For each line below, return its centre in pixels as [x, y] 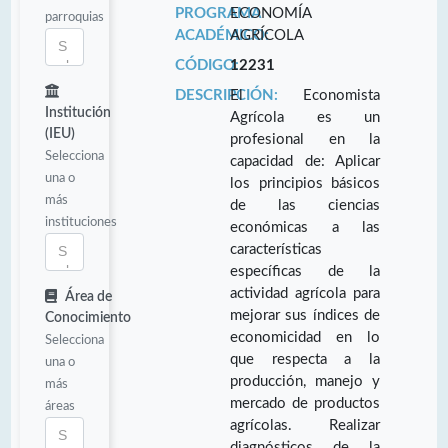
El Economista [305, 95]
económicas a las [305, 227]
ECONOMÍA [271, 13]
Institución [78, 112]
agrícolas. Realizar [305, 425]
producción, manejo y [305, 381]
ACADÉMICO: [221, 35]
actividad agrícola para [305, 293]
